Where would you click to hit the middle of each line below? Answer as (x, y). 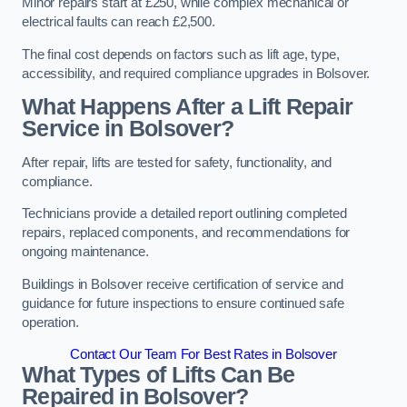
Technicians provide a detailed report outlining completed (184, 214)
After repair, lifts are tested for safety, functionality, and (177, 162)
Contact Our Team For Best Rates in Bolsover (203, 355)
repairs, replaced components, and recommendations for (186, 233)
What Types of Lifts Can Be (159, 375)
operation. (50, 322)
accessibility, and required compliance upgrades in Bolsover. (196, 73)
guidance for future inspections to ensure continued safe (183, 303)
